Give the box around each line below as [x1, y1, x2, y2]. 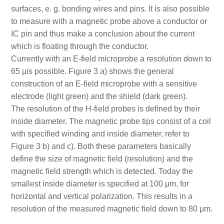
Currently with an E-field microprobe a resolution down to [10, 54, 211, 63]
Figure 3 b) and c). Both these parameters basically [10, 141, 191, 150]
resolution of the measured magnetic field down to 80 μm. [10, 204, 212, 213]
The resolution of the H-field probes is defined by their [10, 104, 200, 113]
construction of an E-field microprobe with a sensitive [10, 79, 197, 88]
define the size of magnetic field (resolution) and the [10, 154, 193, 163]
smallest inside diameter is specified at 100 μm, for [10, 179, 189, 188]
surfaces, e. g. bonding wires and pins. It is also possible [10, 4, 209, 13]
